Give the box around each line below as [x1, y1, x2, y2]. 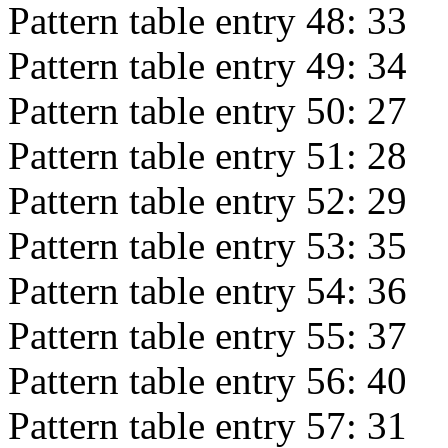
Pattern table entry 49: [8, 44, 367, 87]
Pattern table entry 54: [8, 269, 367, 312]
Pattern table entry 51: [8, 134, 367, 177]
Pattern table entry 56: [8, 359, 367, 402]
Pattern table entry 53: [8, 224, 367, 267]
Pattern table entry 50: [8, 89, 367, 132]
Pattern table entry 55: [8, 314, 367, 357]
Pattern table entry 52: [8, 179, 367, 222]
